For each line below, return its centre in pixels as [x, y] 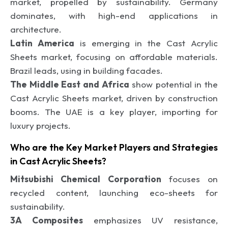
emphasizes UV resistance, [150, 220]
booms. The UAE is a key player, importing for [114, 111]
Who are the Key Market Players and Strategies [114, 147]
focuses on [189, 179]
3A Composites [47, 220]
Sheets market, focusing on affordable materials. [114, 56]
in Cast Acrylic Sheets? [58, 161]
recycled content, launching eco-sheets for [114, 192]
